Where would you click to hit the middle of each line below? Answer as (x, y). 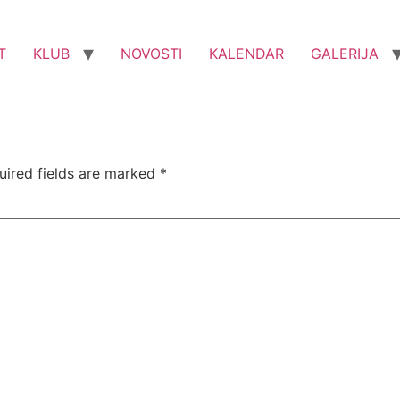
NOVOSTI (151, 54)
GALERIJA (345, 54)
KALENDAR (246, 54)
